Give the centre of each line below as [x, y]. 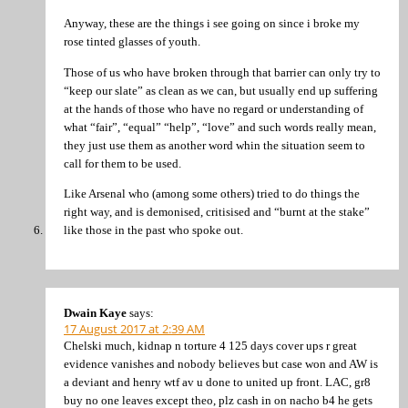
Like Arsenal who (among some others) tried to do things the [212, 194]
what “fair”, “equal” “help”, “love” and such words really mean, [220, 127]
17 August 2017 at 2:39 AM [134, 329]
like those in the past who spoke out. [153, 230]
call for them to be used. [122, 163]
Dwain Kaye [95, 313]
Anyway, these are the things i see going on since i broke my [212, 24]
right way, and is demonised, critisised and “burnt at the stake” [217, 212]
